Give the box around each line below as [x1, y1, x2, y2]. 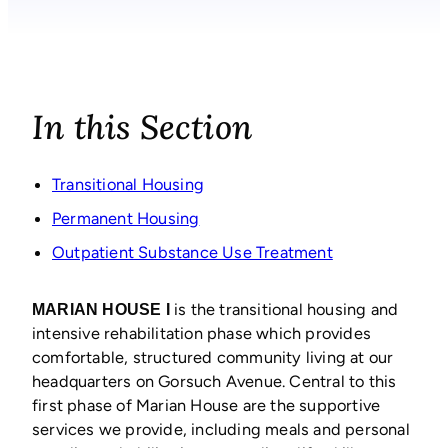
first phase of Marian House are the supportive [32, 394, 381, 415]
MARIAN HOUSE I [32, 299, 170, 318]
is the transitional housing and [169, 298, 399, 319]
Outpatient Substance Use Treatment [52, 242, 333, 263]
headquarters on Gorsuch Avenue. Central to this [32, 370, 397, 391]
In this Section [32, 105, 252, 148]
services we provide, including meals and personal [32, 418, 410, 439]
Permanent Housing [52, 208, 200, 229]
